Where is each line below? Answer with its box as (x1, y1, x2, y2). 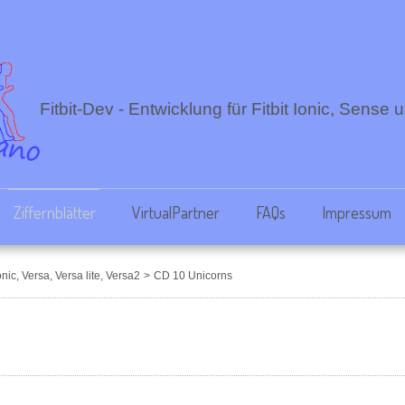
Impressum (321, 202, 391, 222)
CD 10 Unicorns (154, 269, 232, 282)
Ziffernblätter (13, 202, 96, 222)
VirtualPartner (131, 202, 220, 222)
